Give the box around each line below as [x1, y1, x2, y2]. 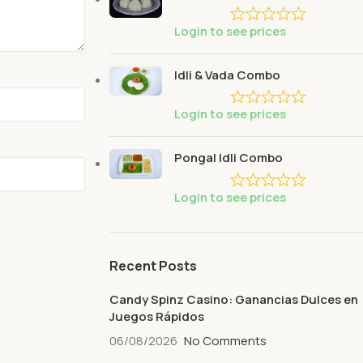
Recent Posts [109, 257, 197, 275]
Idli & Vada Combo [173, 66, 280, 83]
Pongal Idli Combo [173, 149, 283, 167]
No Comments [183, 332, 267, 349]
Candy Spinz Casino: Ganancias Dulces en [109, 291, 358, 308]
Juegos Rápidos [109, 308, 204, 325]
